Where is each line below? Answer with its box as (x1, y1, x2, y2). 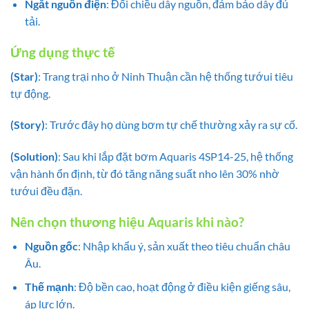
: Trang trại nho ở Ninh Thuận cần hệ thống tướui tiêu (38, 69, 293, 83)
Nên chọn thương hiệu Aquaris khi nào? (10, 214, 244, 230)
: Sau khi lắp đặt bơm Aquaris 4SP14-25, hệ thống (58, 150, 293, 163)
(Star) (10, 69, 38, 83)
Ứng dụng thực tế (10, 44, 115, 61)
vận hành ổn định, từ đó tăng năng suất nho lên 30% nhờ (10, 167, 279, 181)
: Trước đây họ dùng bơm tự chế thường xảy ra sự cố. (45, 118, 297, 132)
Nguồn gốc (24, 239, 78, 252)
